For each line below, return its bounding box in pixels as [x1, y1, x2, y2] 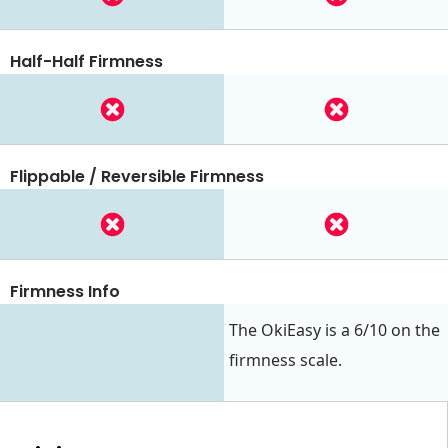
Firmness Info [10, 280, 120, 304]
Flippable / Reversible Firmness [10, 165, 264, 189]
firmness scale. [229, 348, 342, 371]
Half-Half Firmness [10, 50, 163, 74]
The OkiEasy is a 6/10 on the [229, 318, 440, 341]
